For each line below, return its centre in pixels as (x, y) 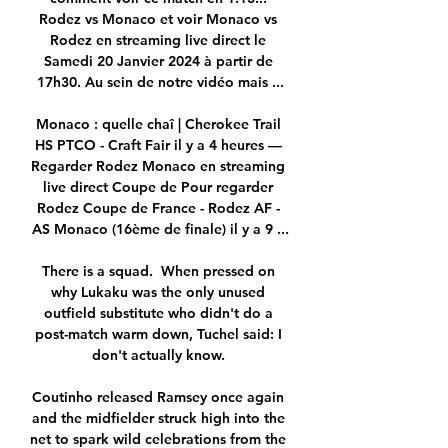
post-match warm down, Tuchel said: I (158, 334)
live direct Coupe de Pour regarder (158, 187)
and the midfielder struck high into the (158, 418)
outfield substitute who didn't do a (158, 313)
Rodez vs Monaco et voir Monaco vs (158, 19)
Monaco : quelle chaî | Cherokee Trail (158, 124)
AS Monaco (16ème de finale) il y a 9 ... (160, 229)
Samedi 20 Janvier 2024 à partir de (158, 61)
